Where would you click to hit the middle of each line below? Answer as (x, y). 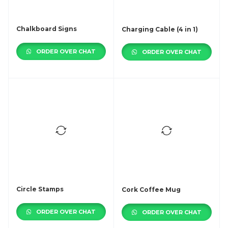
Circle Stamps (40, 189)
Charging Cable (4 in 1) (160, 29)
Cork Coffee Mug (151, 190)
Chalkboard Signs (47, 29)
